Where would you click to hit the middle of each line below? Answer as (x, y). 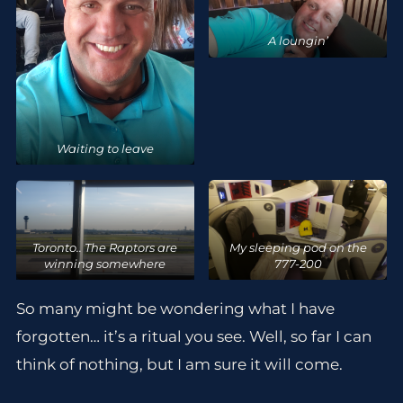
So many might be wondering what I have (175, 309)
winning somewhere (105, 263)
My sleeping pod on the (298, 247)
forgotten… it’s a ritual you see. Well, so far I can (193, 337)
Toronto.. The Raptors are (105, 247)
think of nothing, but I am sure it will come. (179, 365)
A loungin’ (298, 41)
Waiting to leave (105, 148)
